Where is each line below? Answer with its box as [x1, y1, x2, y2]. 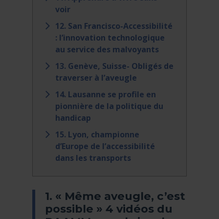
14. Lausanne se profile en [55, 89, 156, 100]
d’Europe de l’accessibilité [55, 141, 155, 152]
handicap [55, 112, 91, 124]
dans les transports [55, 153, 131, 164]
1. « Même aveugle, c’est [45, 189, 185, 203]
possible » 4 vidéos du [45, 202, 173, 216]
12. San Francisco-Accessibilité [55, 21, 173, 32]
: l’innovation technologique [55, 32, 165, 44]
